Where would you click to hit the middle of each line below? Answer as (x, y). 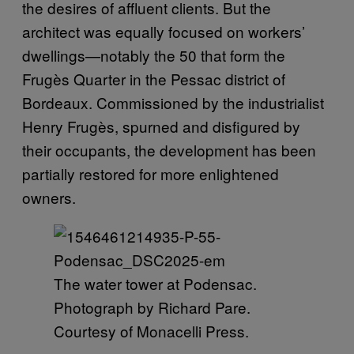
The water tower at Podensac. (155, 283)
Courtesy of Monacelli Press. (151, 331)
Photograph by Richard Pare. (152, 307)
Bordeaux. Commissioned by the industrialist (173, 102)
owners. (49, 197)
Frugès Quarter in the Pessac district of (154, 79)
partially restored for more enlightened (151, 173)
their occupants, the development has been (169, 150)
